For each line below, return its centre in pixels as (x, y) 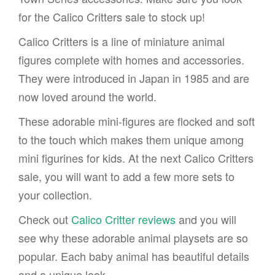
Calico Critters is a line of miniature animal (122, 41)
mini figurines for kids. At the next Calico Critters (136, 157)
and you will (206, 219)
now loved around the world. (87, 96)
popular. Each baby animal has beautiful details (134, 256)
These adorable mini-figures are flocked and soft (137, 121)
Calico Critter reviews (123, 219)
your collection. (57, 194)
